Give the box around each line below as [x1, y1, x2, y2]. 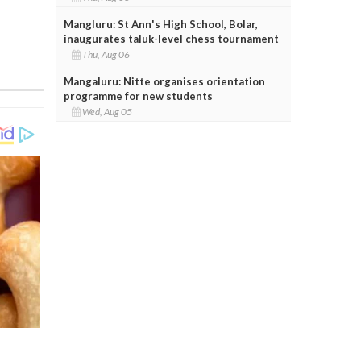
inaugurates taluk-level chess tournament [63, 31, 279, 45]
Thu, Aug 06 [80, 48, 133, 60]
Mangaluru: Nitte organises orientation [63, 74, 265, 88]
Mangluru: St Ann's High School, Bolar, [63, 17, 258, 31]
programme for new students [63, 89, 213, 102]
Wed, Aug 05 [80, 105, 135, 118]
